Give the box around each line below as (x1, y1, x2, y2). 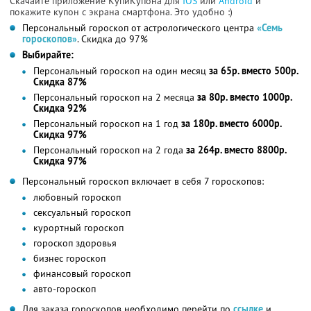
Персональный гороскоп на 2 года (33, 143, 186, 156)
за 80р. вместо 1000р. (197, 90, 292, 103)
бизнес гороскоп (33, 251, 106, 264)
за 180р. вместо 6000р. (181, 117, 281, 130)
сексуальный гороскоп (33, 205, 131, 219)
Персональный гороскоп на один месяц (33, 64, 209, 77)
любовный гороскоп (33, 190, 121, 203)
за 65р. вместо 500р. (209, 64, 298, 77)
